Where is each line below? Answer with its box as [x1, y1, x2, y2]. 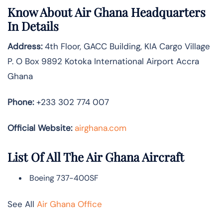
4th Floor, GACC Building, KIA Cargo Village [42, 41, 210, 52]
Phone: [7, 97, 34, 108]
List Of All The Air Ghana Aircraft [7, 148, 184, 165]
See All [7, 198, 37, 210]
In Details [7, 18, 62, 34]
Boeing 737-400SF [27, 172, 99, 183]
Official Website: [7, 122, 72, 134]
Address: [7, 41, 42, 52]
